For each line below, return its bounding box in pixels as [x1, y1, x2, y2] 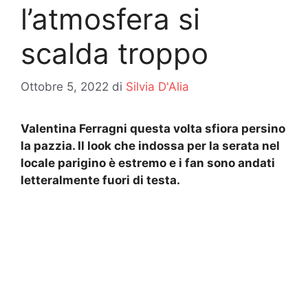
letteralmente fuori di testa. [21, 173, 180, 188]
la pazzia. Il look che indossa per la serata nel [21, 139, 280, 153]
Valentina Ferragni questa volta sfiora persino [21, 122, 285, 136]
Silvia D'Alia [126, 80, 189, 94]
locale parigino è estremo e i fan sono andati [21, 156, 275, 170]
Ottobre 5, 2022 [21, 80, 109, 94]
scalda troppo [21, 35, 208, 71]
